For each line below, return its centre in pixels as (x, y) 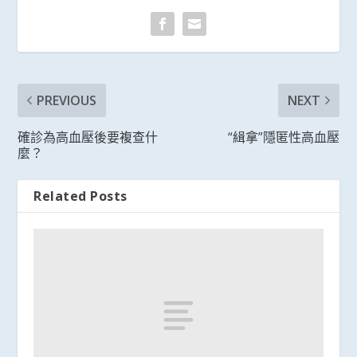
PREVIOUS (67, 100)
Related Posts (80, 196)
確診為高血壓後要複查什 (88, 137)
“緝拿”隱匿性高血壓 (283, 137)
